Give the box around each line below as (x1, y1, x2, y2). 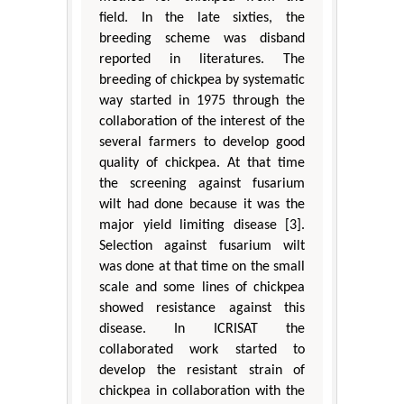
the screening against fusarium (99, 176, 305, 191)
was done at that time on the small (99, 259, 305, 274)
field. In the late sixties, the (99, 10, 305, 25)
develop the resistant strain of (99, 363, 305, 378)
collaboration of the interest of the (99, 114, 305, 129)
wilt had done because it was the (99, 197, 305, 212)
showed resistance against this (99, 300, 305, 316)
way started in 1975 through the (99, 93, 305, 108)
